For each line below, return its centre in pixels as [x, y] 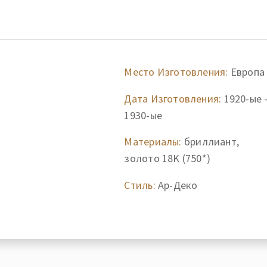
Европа [246, 72]
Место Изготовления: [176, 72]
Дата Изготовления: [173, 98]
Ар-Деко [176, 185]
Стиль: [140, 185]
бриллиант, [210, 142]
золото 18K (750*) [167, 158]
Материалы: [153, 142]
